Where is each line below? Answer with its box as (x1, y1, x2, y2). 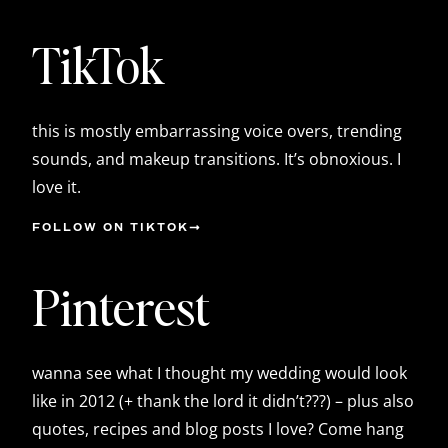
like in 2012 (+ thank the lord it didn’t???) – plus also (32, 389, 414, 412)
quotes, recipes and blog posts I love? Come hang (32, 417, 404, 440)
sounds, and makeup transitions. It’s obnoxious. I (32, 147, 401, 170)
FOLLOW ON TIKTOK (32, 222, 189, 234)
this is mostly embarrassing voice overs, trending (32, 119, 402, 142)
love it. (32, 175, 81, 198)
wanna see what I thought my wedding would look (32, 361, 407, 384)
